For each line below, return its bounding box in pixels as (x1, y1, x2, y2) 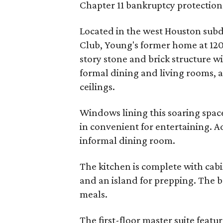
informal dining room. (80, 134, 175, 146)
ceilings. (80, 81, 115, 93)
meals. (80, 188, 108, 200)
